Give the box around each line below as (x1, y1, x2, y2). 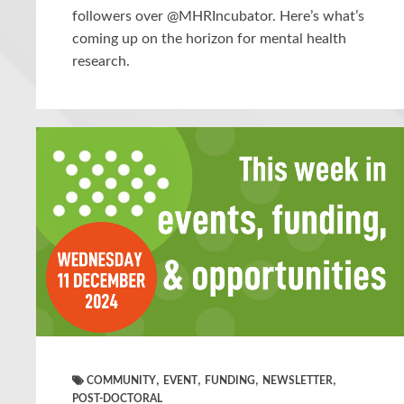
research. (72, 53, 130, 69)
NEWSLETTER (262, 374, 333, 386)
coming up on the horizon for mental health (72, 31, 346, 46)
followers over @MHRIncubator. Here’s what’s (72, 8, 364, 23)
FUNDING (205, 374, 255, 386)
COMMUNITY (87, 374, 156, 386)
